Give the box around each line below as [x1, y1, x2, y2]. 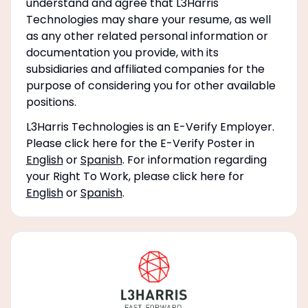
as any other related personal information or [25, 27, 268, 44]
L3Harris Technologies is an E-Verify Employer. [25, 118, 274, 135]
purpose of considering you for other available [25, 77, 276, 93]
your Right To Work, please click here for [25, 168, 244, 184]
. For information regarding [122, 151, 267, 168]
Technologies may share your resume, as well [25, 11, 271, 27]
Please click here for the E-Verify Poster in [25, 135, 254, 151]
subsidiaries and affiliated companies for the [25, 60, 265, 77]
